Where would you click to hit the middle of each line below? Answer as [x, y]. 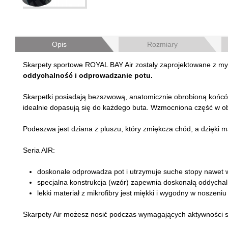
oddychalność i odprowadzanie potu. [88, 75]
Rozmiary [162, 44]
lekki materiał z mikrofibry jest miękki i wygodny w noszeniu [132, 193]
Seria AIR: [39, 150]
